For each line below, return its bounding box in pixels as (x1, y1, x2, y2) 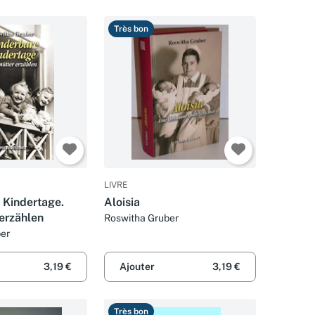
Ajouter (120, 261, 155, 273)
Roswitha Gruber (104, 212, 179, 224)
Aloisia (104, 195, 140, 209)
